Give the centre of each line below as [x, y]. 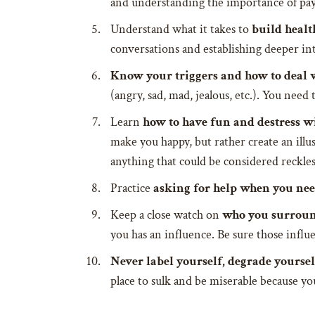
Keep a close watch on [165, 215]
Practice [132, 188]
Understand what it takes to [181, 30]
